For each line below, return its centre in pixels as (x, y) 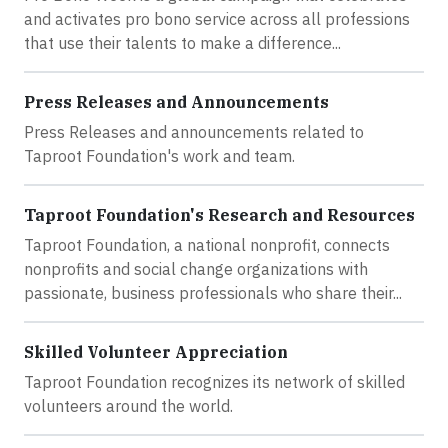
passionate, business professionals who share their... (213, 292)
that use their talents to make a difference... (182, 42)
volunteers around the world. (128, 405)
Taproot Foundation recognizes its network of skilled (214, 381)
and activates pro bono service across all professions (217, 18)
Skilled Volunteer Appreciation (156, 351)
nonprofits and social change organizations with (196, 268)
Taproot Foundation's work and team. (159, 155)
